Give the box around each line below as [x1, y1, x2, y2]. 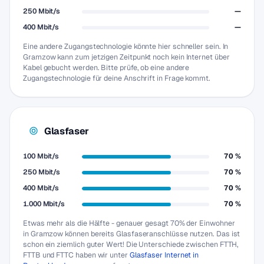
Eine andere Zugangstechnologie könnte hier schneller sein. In [23, 41, 229, 51]
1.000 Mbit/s [23, 199, 65, 209]
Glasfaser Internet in [129, 250, 199, 260]
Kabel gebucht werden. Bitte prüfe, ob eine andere [23, 62, 190, 72]
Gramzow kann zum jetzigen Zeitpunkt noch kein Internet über [23, 52, 230, 62]
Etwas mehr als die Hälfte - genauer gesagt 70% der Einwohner [23, 218, 235, 228]
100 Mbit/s [23, 151, 60, 161]
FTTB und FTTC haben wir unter [23, 250, 130, 260]
